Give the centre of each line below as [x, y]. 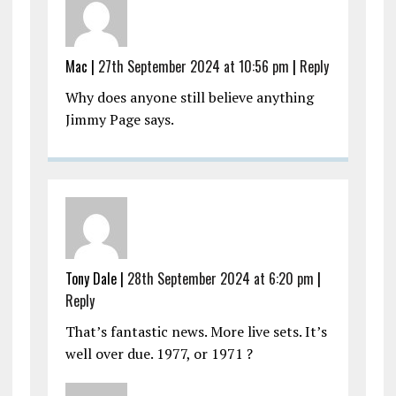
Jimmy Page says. [119, 120]
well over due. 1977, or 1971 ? [159, 354]
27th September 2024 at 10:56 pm [193, 67]
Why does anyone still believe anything [189, 98]
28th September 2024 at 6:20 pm [220, 279]
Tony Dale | [96, 279]
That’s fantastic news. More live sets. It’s [196, 332]
